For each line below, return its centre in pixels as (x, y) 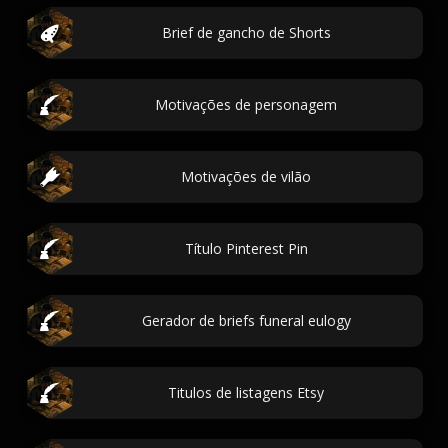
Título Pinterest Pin (246, 248)
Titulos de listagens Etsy (246, 392)
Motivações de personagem (246, 104)
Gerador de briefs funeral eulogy (246, 320)
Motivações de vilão (246, 176)
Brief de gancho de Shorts (246, 32)
